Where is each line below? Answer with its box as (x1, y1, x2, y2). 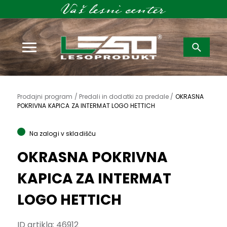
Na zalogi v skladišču (29, 129, 96, 138)
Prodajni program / (17, 92, 79, 101)
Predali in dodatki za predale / (79, 92, 175, 101)
